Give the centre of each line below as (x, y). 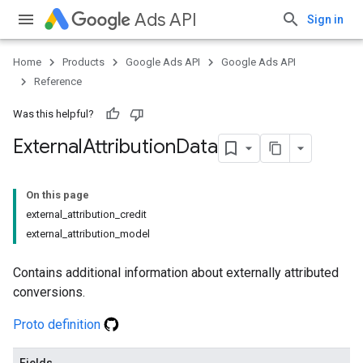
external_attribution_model (88, 234)
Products (83, 62)
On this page (58, 195)
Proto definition (58, 325)
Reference (58, 81)
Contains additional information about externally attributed (176, 273)
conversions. (49, 292)
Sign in (325, 19)
